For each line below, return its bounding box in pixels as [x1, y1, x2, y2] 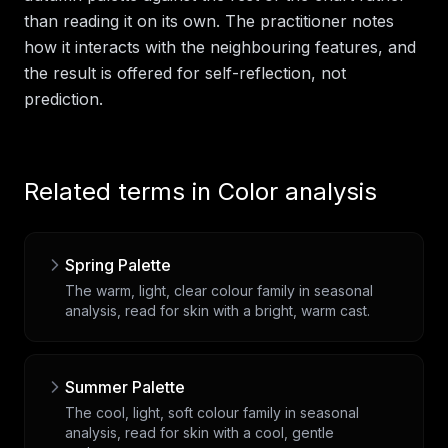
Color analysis [218, 176, 377, 206]
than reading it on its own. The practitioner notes [24, 10, 394, 31]
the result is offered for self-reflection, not [24, 62, 346, 83]
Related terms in [24, 176, 218, 206]
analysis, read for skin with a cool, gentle [65, 423, 334, 441]
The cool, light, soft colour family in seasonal [65, 403, 359, 421]
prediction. [24, 88, 103, 109]
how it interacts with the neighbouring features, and [24, 36, 416, 57]
